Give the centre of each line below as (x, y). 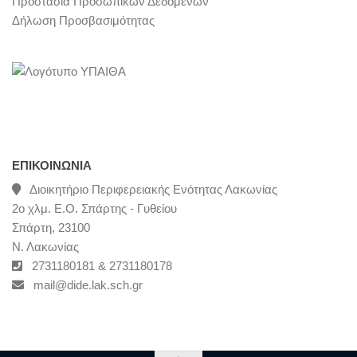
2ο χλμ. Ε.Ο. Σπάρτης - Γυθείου (94, 209)
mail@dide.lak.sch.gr (83, 285)
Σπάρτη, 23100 (51, 228)
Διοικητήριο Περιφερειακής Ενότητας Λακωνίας (149, 190)
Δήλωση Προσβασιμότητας (83, 21)
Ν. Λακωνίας (45, 247)
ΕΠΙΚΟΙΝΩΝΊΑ (52, 166)
